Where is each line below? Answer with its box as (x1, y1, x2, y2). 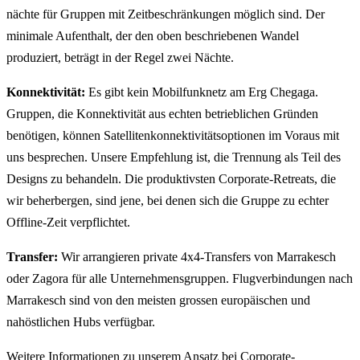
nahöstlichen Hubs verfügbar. (6, 315, 155, 329)
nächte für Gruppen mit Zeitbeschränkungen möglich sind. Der (6, 7, 325, 22)
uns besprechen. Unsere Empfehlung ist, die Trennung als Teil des (6, 150, 341, 165)
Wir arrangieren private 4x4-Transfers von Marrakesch (58, 250, 336, 264)
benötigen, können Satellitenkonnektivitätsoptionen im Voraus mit (6, 129, 339, 143)
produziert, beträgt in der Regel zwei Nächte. (6, 51, 234, 65)
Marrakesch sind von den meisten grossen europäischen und (6, 293, 310, 308)
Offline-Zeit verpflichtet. (6, 215, 130, 230)
